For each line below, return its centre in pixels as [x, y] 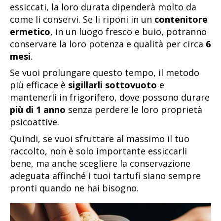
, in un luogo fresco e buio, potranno [129, 31]
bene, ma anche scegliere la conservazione [100, 164]
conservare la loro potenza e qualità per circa [108, 44]
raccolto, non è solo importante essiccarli [98, 151]
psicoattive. [35, 122]
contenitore [181, 19]
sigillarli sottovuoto [112, 85]
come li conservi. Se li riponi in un [82, 19]
